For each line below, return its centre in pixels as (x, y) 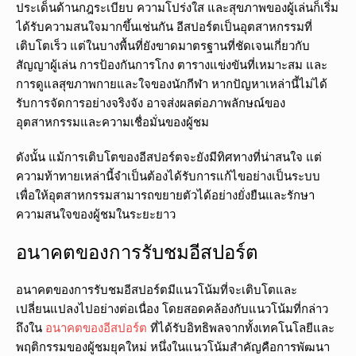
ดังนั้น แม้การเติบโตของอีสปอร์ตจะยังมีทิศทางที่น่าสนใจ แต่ (169, 157)
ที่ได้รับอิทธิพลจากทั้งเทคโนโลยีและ (241, 328)
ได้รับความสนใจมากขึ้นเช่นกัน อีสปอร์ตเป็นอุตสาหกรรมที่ (164, 27)
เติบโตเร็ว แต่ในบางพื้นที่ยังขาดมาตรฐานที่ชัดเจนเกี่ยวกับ (163, 46)
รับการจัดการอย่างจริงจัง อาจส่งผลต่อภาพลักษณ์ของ (151, 103)
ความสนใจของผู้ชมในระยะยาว (96, 214)
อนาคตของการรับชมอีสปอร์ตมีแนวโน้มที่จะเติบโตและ (157, 290)
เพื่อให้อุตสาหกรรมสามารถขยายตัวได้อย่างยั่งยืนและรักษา (165, 195)
